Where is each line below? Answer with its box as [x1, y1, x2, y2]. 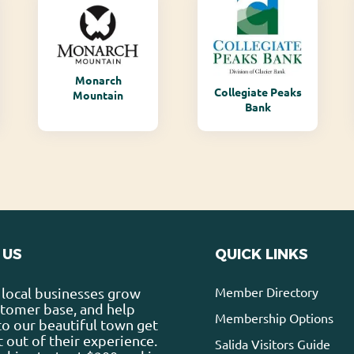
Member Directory [215, 284, 319, 300]
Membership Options [215, 310, 334, 326]
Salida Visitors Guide [215, 336, 331, 352]
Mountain [73, 88, 124, 103]
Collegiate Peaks [213, 84, 302, 99]
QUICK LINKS [215, 246, 309, 264]
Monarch [74, 73, 122, 88]
